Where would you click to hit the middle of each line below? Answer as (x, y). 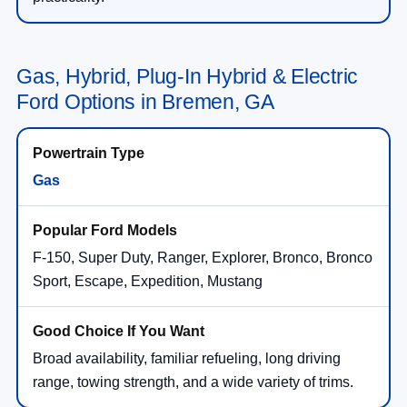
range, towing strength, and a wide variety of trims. (193, 382)
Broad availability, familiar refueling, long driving (187, 358)
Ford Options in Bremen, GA (146, 101)
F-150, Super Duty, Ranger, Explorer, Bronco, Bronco (203, 257)
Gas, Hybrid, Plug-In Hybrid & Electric (188, 76)
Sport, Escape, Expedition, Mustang (148, 281)
